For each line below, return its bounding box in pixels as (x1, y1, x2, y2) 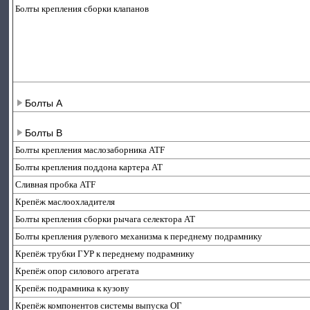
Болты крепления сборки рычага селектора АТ (15, 214, 196, 224)
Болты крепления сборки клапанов (15, 3, 149, 14)
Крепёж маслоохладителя (15, 197, 116, 207)
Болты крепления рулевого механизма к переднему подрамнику (15, 231, 263, 241)
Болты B (25, 127, 63, 138)
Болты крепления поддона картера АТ (15, 162, 163, 172)
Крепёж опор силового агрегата (15, 266, 140, 276)
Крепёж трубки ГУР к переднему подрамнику (15, 248, 195, 259)
